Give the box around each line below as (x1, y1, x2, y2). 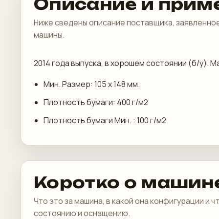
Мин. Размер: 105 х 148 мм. (44, 79, 140, 89)
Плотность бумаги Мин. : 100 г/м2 (44, 115, 166, 126)
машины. (34, 29, 65, 40)
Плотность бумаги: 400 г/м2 (44, 97, 148, 108)
